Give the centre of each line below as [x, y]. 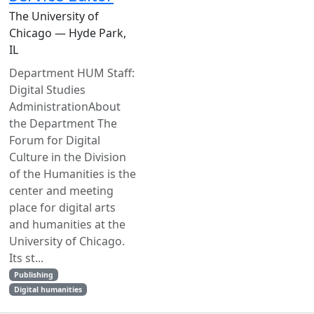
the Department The [63, 123]
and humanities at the [67, 224]
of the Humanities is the [73, 174]
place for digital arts [62, 207]
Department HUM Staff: [72, 73]
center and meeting [61, 191]
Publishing [33, 275]
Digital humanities [48, 289]
